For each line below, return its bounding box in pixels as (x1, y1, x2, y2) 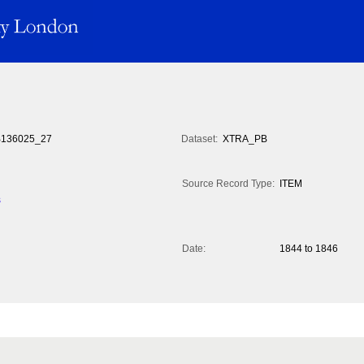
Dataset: (181, 133, 218, 145)
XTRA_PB (223, 133, 267, 145)
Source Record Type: (182, 178, 275, 190)
